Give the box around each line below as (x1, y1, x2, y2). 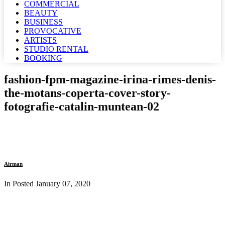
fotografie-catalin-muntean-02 (4, 99, 159, 113)
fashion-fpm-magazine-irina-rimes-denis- (4, 72, 216, 86)
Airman (4, 160, 23, 167)
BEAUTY (24, 9, 58, 17)
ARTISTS (24, 36, 57, 44)
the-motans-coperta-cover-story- (4, 86, 171, 99)
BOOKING (24, 54, 62, 62)
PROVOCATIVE (24, 27, 81, 35)
